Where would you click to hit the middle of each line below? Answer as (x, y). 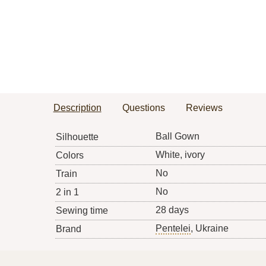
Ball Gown (177, 137)
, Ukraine (209, 229)
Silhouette (77, 137)
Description (77, 108)
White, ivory (180, 155)
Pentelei (173, 229)
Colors (69, 156)
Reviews (204, 108)
